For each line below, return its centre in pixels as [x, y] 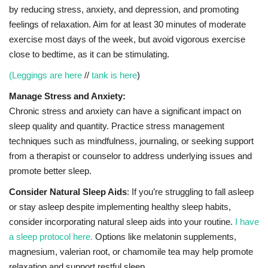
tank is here [114, 75]
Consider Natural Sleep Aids [68, 192]
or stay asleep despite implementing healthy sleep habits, [120, 207]
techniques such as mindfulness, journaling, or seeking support [131, 141]
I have [247, 222]
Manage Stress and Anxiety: [67, 96]
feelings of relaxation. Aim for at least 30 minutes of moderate [127, 25]
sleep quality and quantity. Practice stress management [117, 126]
